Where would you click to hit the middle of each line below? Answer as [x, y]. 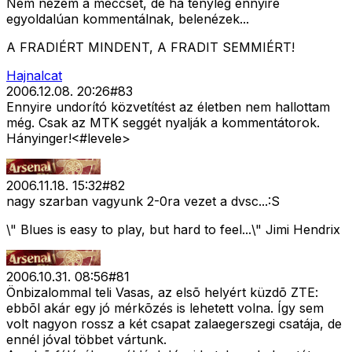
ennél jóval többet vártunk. [86, 340]
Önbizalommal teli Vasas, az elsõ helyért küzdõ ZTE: [162, 293]
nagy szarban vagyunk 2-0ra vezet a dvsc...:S [143, 202]
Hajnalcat [34, 76]
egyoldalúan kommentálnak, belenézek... [128, 19]
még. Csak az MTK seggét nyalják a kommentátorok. [163, 123]
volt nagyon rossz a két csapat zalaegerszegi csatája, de [174, 324]
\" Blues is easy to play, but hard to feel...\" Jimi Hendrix [173, 230]
